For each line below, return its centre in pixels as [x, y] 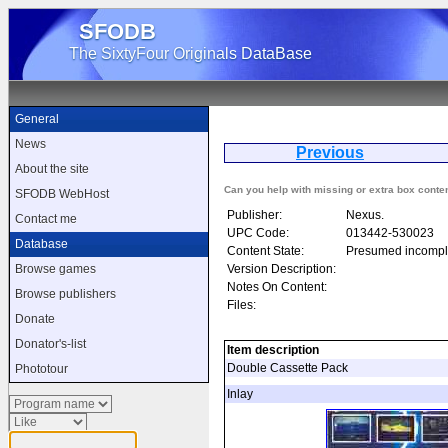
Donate [35, 319]
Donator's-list [50, 344]
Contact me [46, 219]
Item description [273, 349]
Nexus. [365, 214]
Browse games [55, 269]
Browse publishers [65, 294]
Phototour [41, 369]
